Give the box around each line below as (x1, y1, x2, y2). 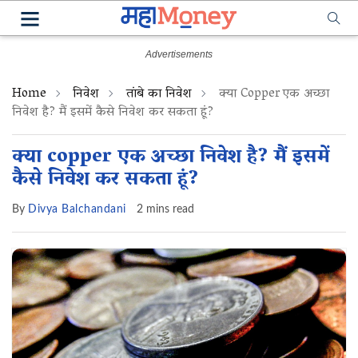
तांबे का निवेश (126, 82, 192, 106)
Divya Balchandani (28, 204, 126, 215)
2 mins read (136, 204, 194, 215)
